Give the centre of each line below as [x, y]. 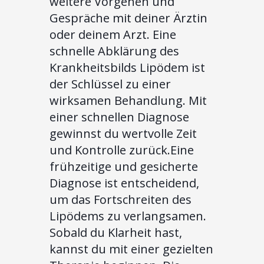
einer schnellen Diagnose [119, 117]
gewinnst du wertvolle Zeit [123, 133]
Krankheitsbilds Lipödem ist [127, 67]
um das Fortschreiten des [121, 199]
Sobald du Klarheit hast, [116, 232]
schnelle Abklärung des [114, 51]
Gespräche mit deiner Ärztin [128, 18]
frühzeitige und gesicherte [124, 166]
